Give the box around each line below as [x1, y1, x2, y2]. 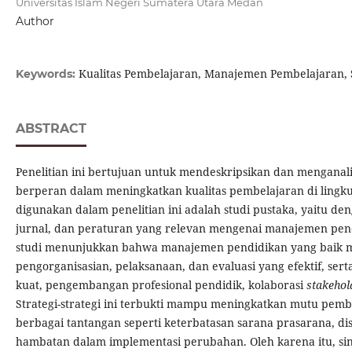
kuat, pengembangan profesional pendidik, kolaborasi [15, 277, 306, 293]
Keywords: [15, 67, 79, 82]
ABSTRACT [15, 121, 86, 137]
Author [15, 14, 54, 29]
